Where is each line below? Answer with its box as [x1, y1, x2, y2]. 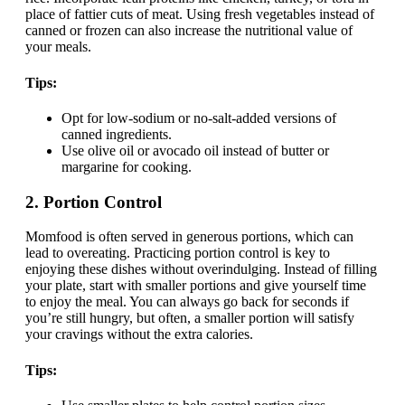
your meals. [25, 39, 91, 55]
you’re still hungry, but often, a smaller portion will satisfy [25, 310, 354, 326]
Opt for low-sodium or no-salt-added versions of [61, 109, 336, 126]
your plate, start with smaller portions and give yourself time [25, 278, 366, 294]
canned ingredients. [61, 126, 172, 142]
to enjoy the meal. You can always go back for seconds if [25, 294, 349, 310]
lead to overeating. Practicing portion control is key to [25, 245, 330, 261]
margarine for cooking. [61, 158, 192, 174]
